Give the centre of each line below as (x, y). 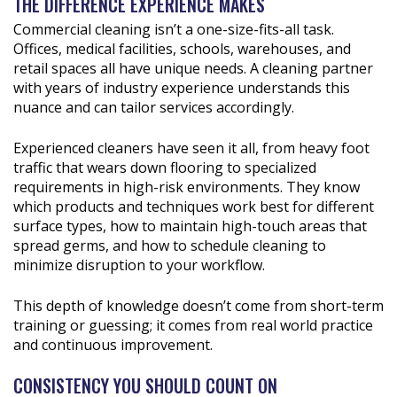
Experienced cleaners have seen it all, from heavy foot (191, 148)
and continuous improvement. (113, 344)
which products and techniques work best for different (194, 206)
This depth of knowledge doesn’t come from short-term (198, 305)
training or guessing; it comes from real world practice (193, 325)
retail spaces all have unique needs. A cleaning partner (193, 68)
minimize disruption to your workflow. (139, 265)
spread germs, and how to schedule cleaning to (170, 245)
